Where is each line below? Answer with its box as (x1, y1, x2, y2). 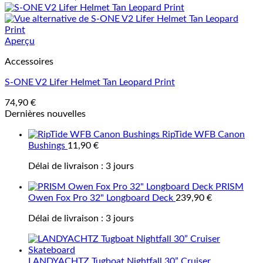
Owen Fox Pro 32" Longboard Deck (28, 193, 173, 203)
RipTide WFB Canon (162, 130, 245, 139)
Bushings (28, 141, 65, 150)
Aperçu (5, 36, 35, 46)
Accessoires (5, 57, 53, 66)
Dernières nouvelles (5, 109, 86, 119)
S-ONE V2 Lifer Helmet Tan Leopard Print (5, 77, 175, 87)
